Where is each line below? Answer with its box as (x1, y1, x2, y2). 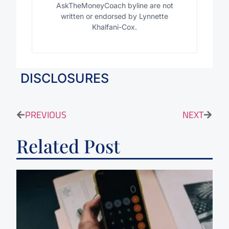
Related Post (16, 133, 121, 158)
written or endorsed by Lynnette (61, 12, 168, 21)
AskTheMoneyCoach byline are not (56, 1, 173, 10)
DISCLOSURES (20, 71, 109, 86)
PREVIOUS (25, 106, 67, 123)
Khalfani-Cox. (92, 22, 137, 32)
